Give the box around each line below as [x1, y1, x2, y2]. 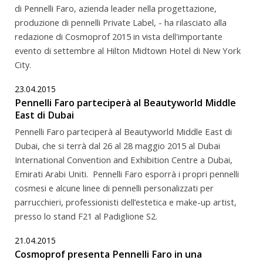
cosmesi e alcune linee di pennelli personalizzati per [15, 181, 214, 194]
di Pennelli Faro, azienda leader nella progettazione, [15, 2, 217, 14]
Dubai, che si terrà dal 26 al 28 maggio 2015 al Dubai [15, 139, 220, 151]
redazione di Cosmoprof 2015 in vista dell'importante [15, 30, 222, 42]
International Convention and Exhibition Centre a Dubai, [15, 153, 232, 166]
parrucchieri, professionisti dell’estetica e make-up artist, [15, 195, 237, 208]
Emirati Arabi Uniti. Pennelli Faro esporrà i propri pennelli [15, 167, 239, 180]
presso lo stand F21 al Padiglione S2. [15, 210, 157, 222]
